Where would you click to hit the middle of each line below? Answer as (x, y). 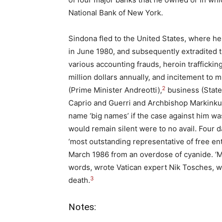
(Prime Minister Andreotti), (115, 90)
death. (79, 180)
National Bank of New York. (116, 13)
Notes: (82, 207)
